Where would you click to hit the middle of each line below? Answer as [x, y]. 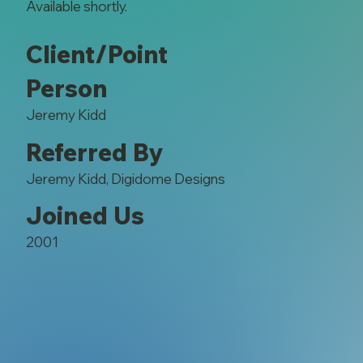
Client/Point [96, 55]
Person [66, 89]
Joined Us [85, 216]
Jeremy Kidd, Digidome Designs [125, 178]
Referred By [94, 152]
